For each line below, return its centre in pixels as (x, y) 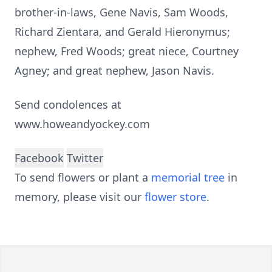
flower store (175, 197)
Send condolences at (68, 104)
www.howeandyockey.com (82, 124)
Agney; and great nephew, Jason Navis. (114, 70)
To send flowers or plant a (83, 177)
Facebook (39, 158)
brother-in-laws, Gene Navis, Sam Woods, (121, 12)
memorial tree (188, 177)
